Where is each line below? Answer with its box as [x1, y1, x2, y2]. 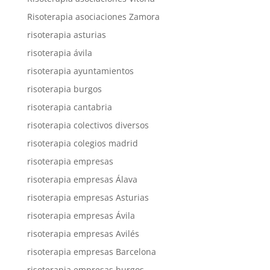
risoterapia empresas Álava [27, 174, 137, 185]
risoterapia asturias [27, 29, 106, 40]
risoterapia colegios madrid [27, 137, 138, 149]
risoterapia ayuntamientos [27, 65, 134, 77]
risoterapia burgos [27, 83, 102, 95]
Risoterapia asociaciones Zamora [27, 11, 160, 22]
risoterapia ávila [27, 47, 92, 58]
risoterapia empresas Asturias [27, 192, 149, 203]
